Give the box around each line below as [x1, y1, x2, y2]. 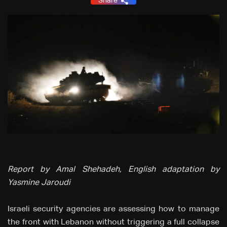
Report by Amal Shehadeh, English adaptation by [8, 166, 219, 174]
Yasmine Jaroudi [8, 179, 70, 187]
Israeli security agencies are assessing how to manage [8, 205, 219, 214]
